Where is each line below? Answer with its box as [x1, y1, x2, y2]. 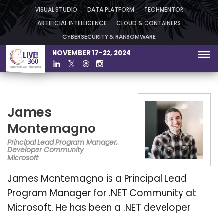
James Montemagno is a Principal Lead [7, 174, 187, 184]
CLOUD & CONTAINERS [116, 21, 181, 27]
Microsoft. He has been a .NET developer [7, 203, 191, 213]
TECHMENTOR [144, 7, 183, 13]
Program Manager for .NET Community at [7, 189, 196, 199]
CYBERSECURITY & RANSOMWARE [62, 35, 156, 40]
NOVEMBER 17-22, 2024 [52, 50, 131, 56]
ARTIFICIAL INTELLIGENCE [37, 21, 107, 27]
